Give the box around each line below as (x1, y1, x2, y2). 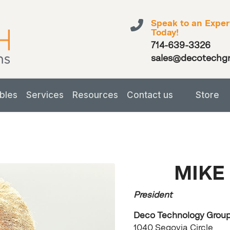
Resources (72, 90, 118, 100)
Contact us (127, 90, 173, 100)
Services (26, 90, 64, 100)
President (133, 189, 172, 200)
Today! (151, 27, 179, 39)
